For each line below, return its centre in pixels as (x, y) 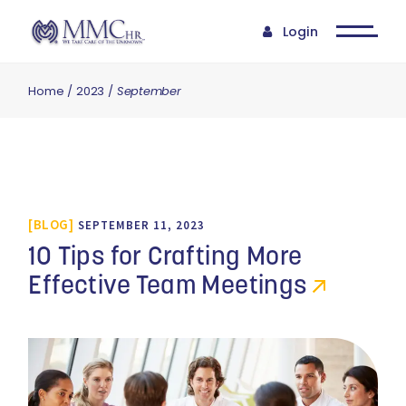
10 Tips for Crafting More (165, 258)
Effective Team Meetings (168, 287)
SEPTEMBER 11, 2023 (141, 225)
